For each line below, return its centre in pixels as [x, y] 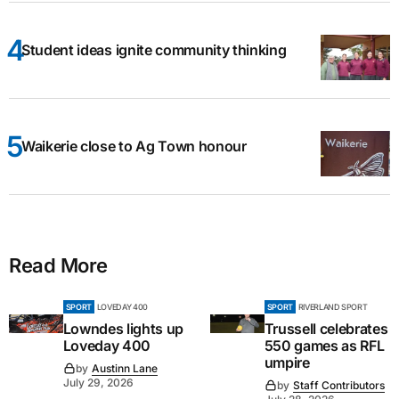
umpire [287, 362]
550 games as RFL [324, 345]
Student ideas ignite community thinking [154, 49]
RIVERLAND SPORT [333, 306]
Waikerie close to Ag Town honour [134, 146]
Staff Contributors [338, 385]
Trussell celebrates [326, 328]
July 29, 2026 [98, 382]
